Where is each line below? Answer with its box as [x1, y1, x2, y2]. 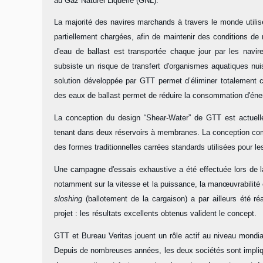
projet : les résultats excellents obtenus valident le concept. [54, 209, 257, 218]
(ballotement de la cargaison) [82, 194, 187, 203]
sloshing [54, 194, 82, 203]
